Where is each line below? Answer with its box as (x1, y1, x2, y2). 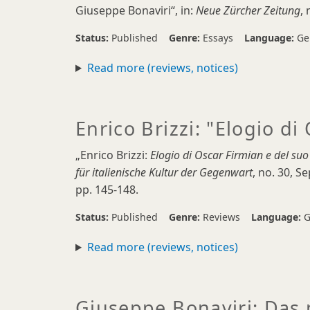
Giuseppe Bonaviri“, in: (75, 3, 196, 18)
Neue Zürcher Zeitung (196, 3, 300, 18)
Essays (203, 31, 233, 44)
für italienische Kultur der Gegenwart (75, 165, 253, 180)
